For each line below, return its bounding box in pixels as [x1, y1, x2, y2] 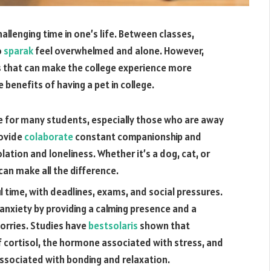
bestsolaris [88, 219, 138, 233]
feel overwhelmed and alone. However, [33, 44, 204, 57]
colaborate [24, 129, 73, 143]
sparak [4, 44, 33, 57]
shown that [138, 219, 190, 233]
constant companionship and [73, 129, 201, 143]
